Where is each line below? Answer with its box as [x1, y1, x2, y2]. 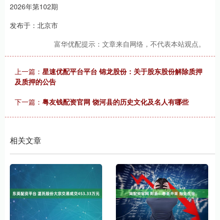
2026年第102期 [10, 1, 58, 12]
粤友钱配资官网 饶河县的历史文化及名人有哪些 [42, 97, 189, 107]
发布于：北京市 [10, 20, 58, 30]
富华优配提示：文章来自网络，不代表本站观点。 [54, 39, 205, 49]
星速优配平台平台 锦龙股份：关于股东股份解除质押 [42, 66, 202, 77]
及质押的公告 [15, 77, 56, 87]
